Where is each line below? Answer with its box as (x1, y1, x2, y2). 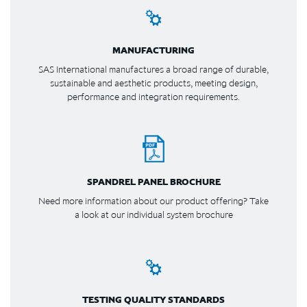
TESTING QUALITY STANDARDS (82, 293, 225, 306)
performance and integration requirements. (67, 90, 240, 103)
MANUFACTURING (112, 43, 195, 56)
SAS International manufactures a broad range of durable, (38, 62, 269, 75)
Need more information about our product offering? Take (38, 194, 269, 207)
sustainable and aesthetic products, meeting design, (49, 76, 258, 89)
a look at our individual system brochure (74, 208, 233, 221)
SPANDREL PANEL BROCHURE (86, 175, 221, 188)
